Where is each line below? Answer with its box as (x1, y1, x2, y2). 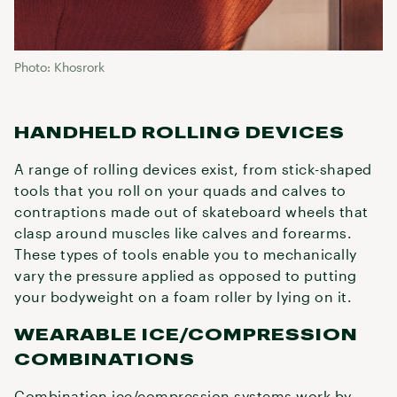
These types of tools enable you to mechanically (14, 245, 357, 262)
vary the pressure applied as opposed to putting (14, 267, 357, 284)
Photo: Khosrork (14, 59, 105, 74)
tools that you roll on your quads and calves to (14, 182, 346, 198)
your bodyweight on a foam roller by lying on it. (14, 288, 352, 305)
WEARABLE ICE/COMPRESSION (14, 324, 358, 343)
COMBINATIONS (14, 349, 195, 368)
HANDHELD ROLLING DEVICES (14, 122, 345, 141)
